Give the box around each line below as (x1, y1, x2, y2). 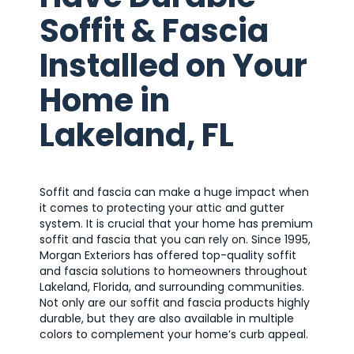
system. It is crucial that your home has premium (40, 216, 313, 232)
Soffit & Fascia (40, 9, 269, 54)
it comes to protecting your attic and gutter (40, 200, 284, 217)
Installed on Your (40, 43, 307, 88)
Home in (40, 78, 170, 123)
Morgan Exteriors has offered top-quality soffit (40, 247, 296, 264)
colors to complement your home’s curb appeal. (40, 326, 308, 343)
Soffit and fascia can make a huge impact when (40, 184, 309, 201)
